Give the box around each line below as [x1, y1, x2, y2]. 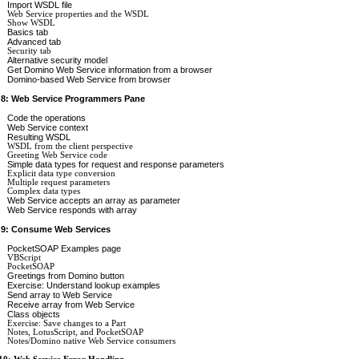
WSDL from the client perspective [7, 141, 133, 151]
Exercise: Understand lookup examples [7, 280, 160, 290]
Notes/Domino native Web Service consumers [7, 336, 175, 345]
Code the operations [7, 112, 86, 123]
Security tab [7, 46, 51, 55]
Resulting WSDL [7, 131, 71, 142]
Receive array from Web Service [7, 299, 135, 309]
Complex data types [7, 186, 80, 196]
